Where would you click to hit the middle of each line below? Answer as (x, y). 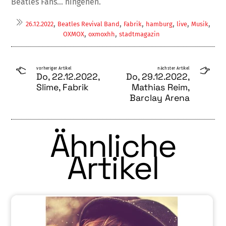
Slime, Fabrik (63, 88)
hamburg (159, 24)
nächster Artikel (174, 69)
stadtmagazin (139, 34)
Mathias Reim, (160, 88)
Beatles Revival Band (89, 24)
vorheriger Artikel (54, 69)
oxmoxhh (101, 34)
